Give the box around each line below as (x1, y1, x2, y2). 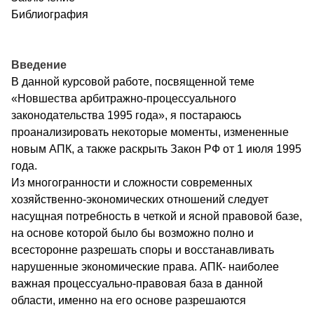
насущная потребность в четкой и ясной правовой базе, (11, 210, 302, 222)
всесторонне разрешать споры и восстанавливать (11, 243, 274, 256)
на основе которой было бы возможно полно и (11, 226, 254, 239)
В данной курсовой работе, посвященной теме (11, 75, 254, 88)
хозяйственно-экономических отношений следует (11, 193, 268, 205)
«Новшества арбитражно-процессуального (11, 92, 236, 104)
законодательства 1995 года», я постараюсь (11, 109, 241, 121)
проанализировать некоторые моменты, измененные (11, 125, 289, 138)
